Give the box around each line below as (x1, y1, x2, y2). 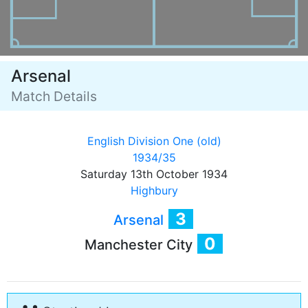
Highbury (130, 184, 178, 197)
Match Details (11, 88, 97, 104)
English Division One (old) (87, 134, 221, 148)
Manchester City (84, 236, 196, 253)
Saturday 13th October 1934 (80, 167, 228, 181)
